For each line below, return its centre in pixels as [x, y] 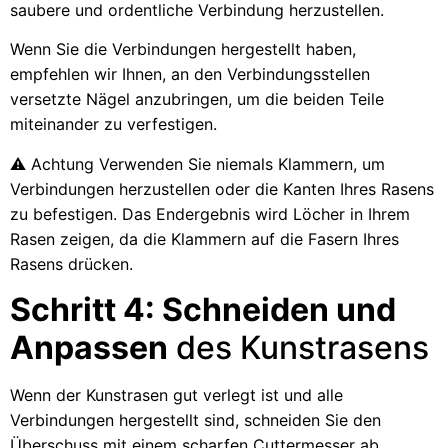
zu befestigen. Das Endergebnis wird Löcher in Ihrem [210, 213]
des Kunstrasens [298, 348]
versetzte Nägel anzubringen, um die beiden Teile [197, 99]
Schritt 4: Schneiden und [203, 310]
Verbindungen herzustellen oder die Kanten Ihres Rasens [222, 188]
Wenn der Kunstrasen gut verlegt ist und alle [176, 395]
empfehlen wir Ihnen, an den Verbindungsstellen [190, 74]
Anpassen [89, 348]
